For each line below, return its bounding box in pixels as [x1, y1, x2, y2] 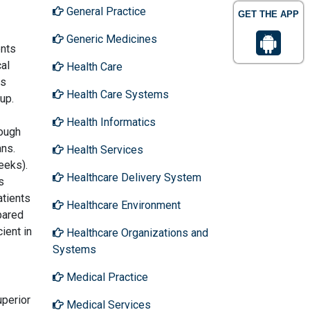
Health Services [64, 143, 143, 156]
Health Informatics [64, 115, 156, 129]
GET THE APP [238, 9, 299, 19]
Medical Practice [64, 270, 148, 284]
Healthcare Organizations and [64, 226, 208, 239]
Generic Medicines [64, 32, 157, 46]
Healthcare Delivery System [64, 170, 201, 184]
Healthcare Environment [64, 198, 181, 212]
